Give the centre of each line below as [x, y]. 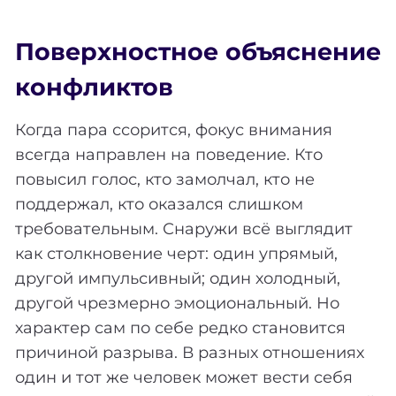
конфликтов [94, 88]
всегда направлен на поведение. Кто [169, 154]
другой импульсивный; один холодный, [178, 278]
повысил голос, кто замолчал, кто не [165, 179]
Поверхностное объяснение [198, 52]
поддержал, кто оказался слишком [159, 204]
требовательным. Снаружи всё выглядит [184, 228]
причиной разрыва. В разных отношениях [190, 352]
